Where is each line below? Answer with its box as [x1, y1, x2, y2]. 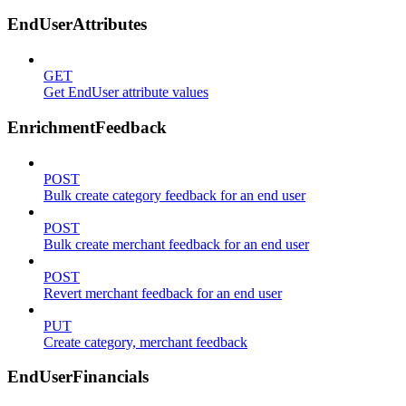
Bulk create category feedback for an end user [43, 187, 305, 203]
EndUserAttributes [7, 14, 147, 34]
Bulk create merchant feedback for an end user [43, 236, 309, 252]
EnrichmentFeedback [7, 117, 167, 137]
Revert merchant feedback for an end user [43, 285, 282, 301]
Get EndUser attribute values [43, 84, 208, 101]
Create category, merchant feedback [43, 333, 247, 350]
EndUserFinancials [7, 367, 149, 387]
